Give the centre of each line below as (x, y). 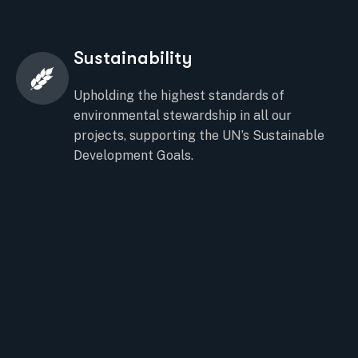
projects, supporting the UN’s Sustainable (199, 135)
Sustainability (133, 58)
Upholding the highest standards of (179, 95)
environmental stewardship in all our (182, 115)
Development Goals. (133, 155)
